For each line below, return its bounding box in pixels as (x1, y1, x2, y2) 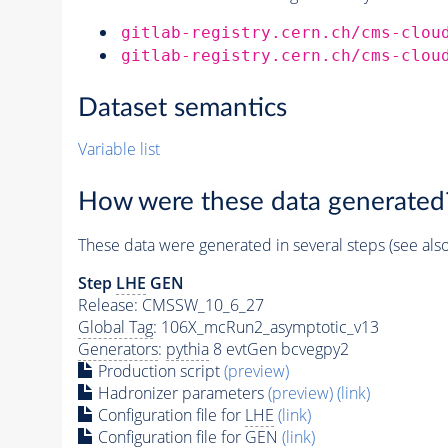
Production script (93, 359, 224, 382)
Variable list (77, 138, 160, 161)
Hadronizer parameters (93, 381, 268, 404)
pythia (165, 337, 209, 360)
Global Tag (77, 315, 153, 338)
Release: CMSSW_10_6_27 (77, 293, 264, 316)
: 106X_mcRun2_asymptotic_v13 (152, 315, 379, 338)
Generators (77, 337, 158, 360)
